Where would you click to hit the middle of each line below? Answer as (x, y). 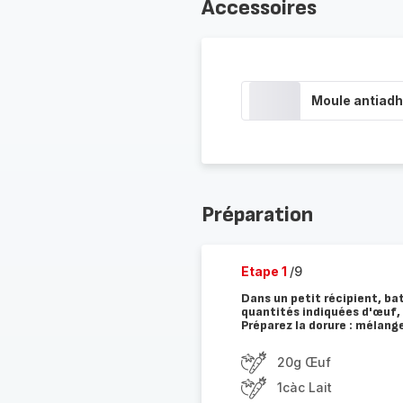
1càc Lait (304, 387)
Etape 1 (265, 271)
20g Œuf (304, 362)
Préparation (257, 215)
